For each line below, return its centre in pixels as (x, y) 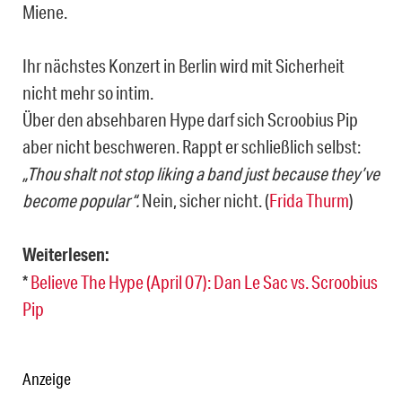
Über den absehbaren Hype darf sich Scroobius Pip (190, 119)
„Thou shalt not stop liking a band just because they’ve (201, 173)
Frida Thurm (309, 200)
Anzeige (47, 378)
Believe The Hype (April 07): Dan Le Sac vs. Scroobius (204, 281)
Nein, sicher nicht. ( (204, 200)
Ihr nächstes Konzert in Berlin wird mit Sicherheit (184, 65)
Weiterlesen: (66, 254)
